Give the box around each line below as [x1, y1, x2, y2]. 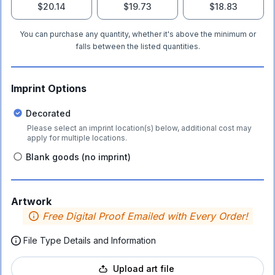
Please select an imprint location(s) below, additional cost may [27, 123, 252, 133]
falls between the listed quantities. [75, 42, 200, 51]
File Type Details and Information [23, 235, 156, 246]
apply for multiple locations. [27, 133, 127, 142]
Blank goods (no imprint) [26, 151, 131, 162]
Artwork [11, 195, 52, 207]
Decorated [26, 107, 71, 118]
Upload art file [113, 263, 174, 274]
